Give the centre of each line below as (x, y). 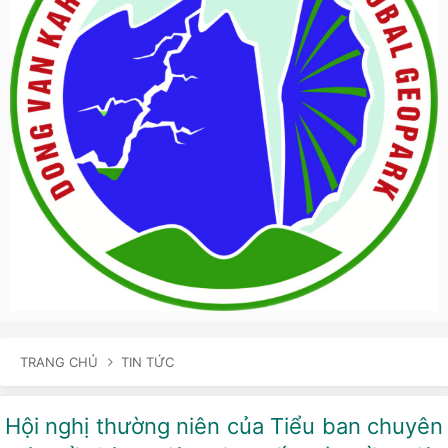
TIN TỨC (147, 362)
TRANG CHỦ (59, 362)
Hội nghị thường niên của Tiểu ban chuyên (224, 426)
